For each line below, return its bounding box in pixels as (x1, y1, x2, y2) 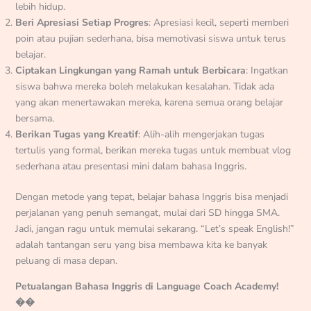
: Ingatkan (245, 63, 288, 77)
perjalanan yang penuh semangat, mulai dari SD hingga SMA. (15, 205, 280, 219)
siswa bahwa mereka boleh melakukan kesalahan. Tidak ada (15, 79, 274, 93)
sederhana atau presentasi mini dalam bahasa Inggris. (15, 159, 246, 173)
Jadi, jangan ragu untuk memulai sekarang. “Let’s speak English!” (15, 221, 294, 235)
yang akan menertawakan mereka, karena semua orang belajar (15, 95, 283, 109)
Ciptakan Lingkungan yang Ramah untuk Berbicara (15, 63, 246, 77)
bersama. (15, 111, 54, 125)
